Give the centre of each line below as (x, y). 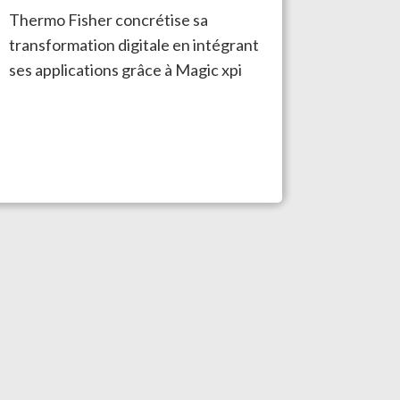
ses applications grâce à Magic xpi (125, 69)
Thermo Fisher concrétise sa (108, 19)
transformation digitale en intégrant (133, 44)
